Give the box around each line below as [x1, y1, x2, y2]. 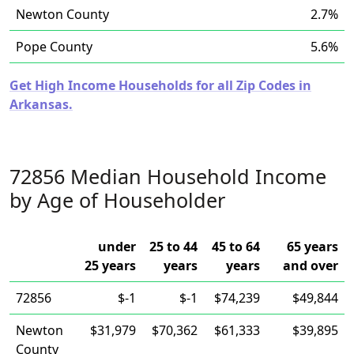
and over [283, 257, 338, 274]
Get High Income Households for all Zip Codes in [9, 77, 311, 94]
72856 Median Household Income [9, 163, 326, 190]
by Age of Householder [9, 186, 225, 213]
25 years [85, 257, 136, 274]
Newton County [16, 6, 109, 23]
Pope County [16, 38, 92, 55]
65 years [287, 238, 338, 255]
